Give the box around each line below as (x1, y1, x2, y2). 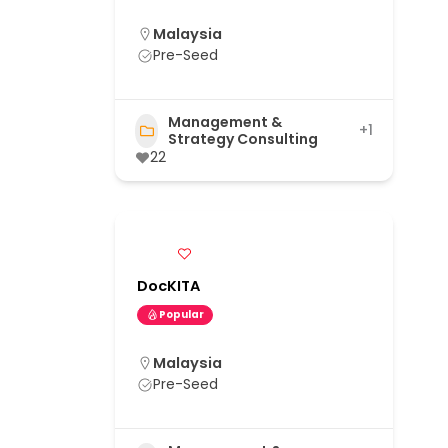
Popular (159, 306, 204, 322)
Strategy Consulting (168, 128, 319, 149)
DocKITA (137, 275, 200, 296)
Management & (168, 111, 283, 132)
